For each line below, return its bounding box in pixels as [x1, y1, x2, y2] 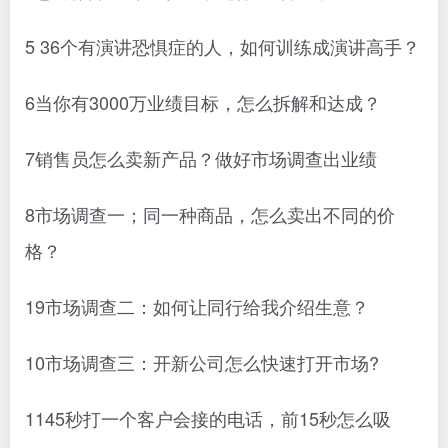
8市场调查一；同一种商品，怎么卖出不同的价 [25, 201, 395, 227]
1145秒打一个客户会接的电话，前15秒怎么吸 [25, 405, 391, 431]
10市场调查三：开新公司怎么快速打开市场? [25, 349, 379, 375]
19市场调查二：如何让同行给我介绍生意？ [25, 293, 369, 319]
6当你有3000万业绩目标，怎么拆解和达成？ [25, 89, 381, 115]
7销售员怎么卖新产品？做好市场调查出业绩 [25, 145, 377, 171]
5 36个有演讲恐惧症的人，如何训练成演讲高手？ [25, 33, 420, 59]
